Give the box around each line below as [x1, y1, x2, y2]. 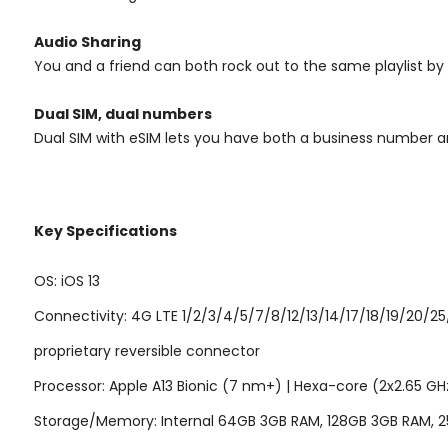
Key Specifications [34, 220, 177, 241]
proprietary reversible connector [34, 340, 260, 361]
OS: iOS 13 [34, 270, 100, 291]
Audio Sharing [34, 31, 141, 52]
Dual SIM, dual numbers [34, 103, 212, 124]
